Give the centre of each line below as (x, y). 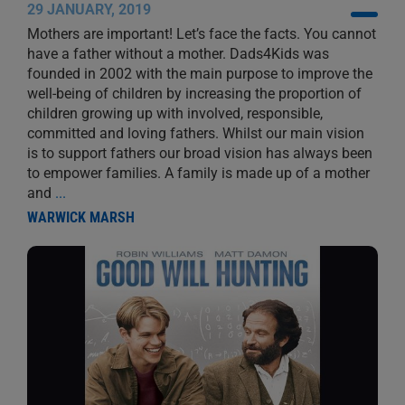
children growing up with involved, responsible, (174, 113)
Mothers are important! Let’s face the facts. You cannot (201, 33)
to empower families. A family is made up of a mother (198, 173)
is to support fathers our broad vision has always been (199, 153)
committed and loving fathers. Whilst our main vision (195, 133)
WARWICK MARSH (80, 217)
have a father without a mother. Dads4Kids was (178, 53)
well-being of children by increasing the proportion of (194, 93)
